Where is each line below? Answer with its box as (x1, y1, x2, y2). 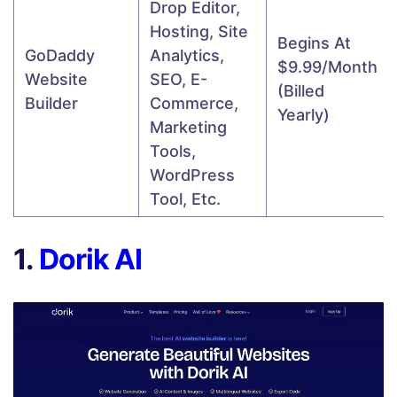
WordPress (150, 165, 235, 184)
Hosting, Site (150, 21, 248, 41)
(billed (277, 81, 324, 100)
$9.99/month (277, 57, 378, 76)
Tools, (150, 141, 196, 160)
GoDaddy (25, 45, 95, 65)
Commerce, (150, 93, 238, 113)
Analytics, (150, 45, 224, 65)
